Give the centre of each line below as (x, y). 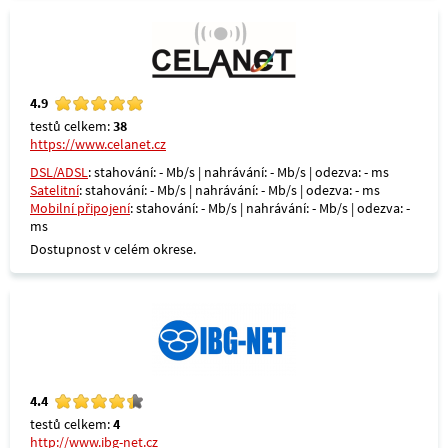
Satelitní (54, 190)
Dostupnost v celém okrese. (113, 249)
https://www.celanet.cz (98, 144)
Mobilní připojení (80, 208)
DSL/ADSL (59, 172)
